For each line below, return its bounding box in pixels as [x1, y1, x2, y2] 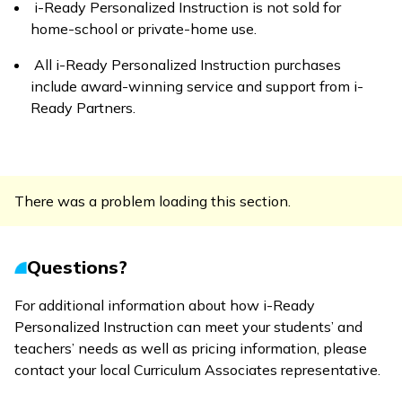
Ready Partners [31, 99, 133, 117]
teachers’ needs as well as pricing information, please [14, 339, 367, 357]
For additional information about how [14, 296, 263, 314]
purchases [270, 56, 341, 74]
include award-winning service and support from [31, 77, 354, 95]
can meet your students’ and [173, 318, 363, 336]
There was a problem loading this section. [14, 192, 291, 210]
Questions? [27, 256, 127, 278]
